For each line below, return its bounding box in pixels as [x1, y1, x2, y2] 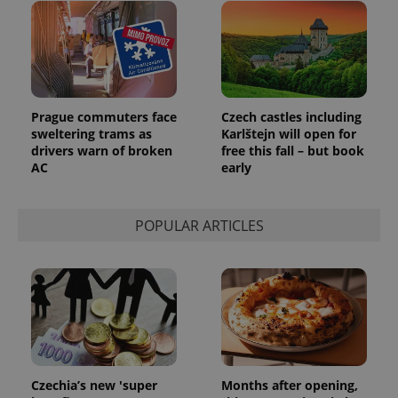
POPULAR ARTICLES [134, 215, 264, 235]
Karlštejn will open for [221, 125, 356, 143]
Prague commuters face [31, 108, 177, 126]
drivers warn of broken [31, 142, 172, 160]
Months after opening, [221, 377, 358, 394]
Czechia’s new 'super [31, 377, 157, 394]
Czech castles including [221, 108, 362, 126]
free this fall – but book [221, 142, 364, 160]
